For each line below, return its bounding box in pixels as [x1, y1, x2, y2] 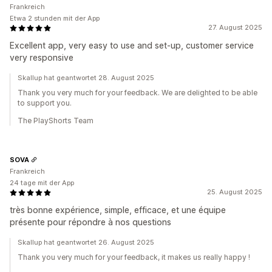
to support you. [18, 98, 72, 107]
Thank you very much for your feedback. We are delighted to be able [18, 88, 257, 97]
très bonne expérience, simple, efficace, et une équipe [10, 205, 226, 215]
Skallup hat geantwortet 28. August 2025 [18, 73, 154, 82]
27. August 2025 [208, 23, 262, 32]
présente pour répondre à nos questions [10, 217, 171, 227]
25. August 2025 [207, 188, 262, 196]
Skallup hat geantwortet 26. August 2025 [18, 238, 154, 246]
